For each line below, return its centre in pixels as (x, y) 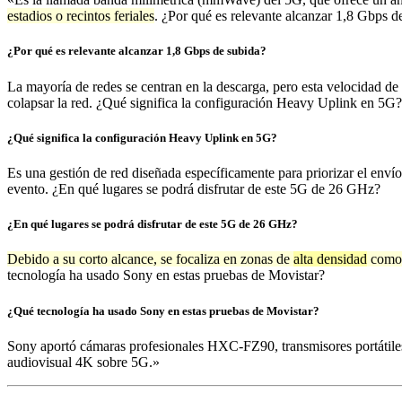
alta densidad (330, 259)
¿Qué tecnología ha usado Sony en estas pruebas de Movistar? (163, 310)
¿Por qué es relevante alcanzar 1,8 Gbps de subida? (137, 51)
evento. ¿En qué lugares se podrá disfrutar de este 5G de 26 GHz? (194, 189)
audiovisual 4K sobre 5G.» (83, 362)
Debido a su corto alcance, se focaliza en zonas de (150, 259)
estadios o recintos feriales (81, 16)
